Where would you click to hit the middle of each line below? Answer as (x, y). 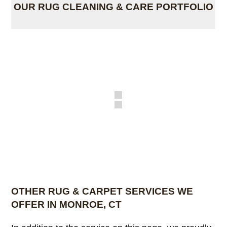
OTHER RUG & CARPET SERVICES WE (102, 192)
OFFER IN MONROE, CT (67, 205)
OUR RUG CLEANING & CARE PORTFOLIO (113, 7)
